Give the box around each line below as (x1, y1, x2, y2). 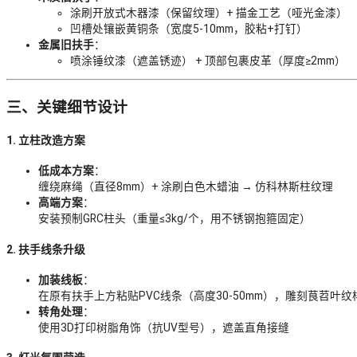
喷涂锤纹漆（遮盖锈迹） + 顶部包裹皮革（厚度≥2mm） (70, 53, 346, 67)
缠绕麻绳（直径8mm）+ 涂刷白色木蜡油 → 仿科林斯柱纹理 (38, 180, 333, 194)
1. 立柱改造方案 (6, 134, 85, 147)
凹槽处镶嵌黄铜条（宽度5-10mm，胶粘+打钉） (70, 22, 308, 35)
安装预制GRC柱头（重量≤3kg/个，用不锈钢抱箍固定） (38, 212, 311, 226)
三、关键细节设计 (6, 99, 127, 117)
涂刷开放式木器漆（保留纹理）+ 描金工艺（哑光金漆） (70, 6, 347, 19)
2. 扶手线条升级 (6, 242, 85, 256)
